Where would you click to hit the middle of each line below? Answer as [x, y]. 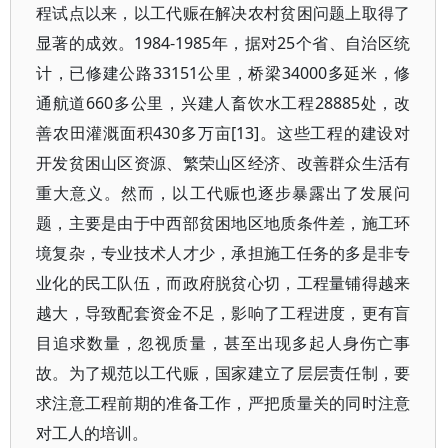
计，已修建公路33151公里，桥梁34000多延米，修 [223, 73]
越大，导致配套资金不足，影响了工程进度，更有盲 [223, 313]
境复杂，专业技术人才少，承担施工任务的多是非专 [223, 253]
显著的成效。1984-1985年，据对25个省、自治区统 [223, 43]
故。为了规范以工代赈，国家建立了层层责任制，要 [223, 373]
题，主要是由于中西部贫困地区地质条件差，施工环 [223, 223]
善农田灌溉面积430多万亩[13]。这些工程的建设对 [223, 133]
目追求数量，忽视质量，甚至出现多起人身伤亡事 [223, 343]
